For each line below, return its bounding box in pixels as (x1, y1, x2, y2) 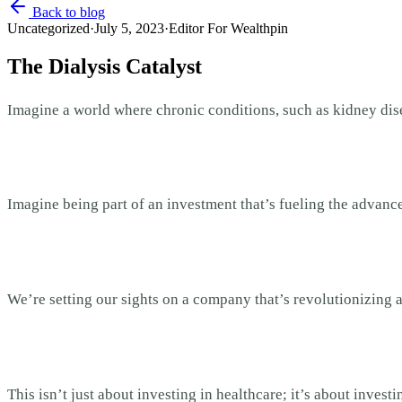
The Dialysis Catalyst (7, 54, 202, 78)
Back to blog (29, 4, 105, 20)
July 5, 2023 (94, 21, 164, 36)
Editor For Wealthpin (169, 21, 288, 36)
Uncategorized (7, 21, 90, 36)
